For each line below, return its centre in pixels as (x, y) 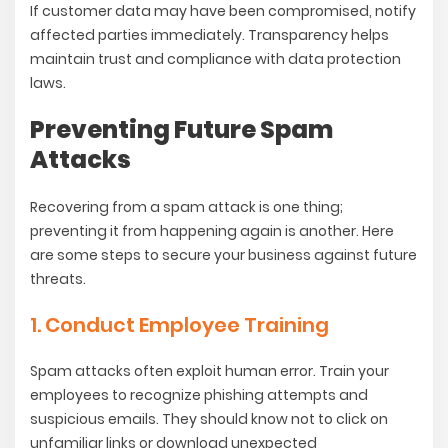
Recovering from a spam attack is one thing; (186, 207)
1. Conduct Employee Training (179, 325)
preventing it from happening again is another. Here (212, 231)
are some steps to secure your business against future (223, 255)
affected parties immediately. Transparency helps (209, 35)
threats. (58, 279)
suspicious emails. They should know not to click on (209, 419)
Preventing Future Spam (181, 130)
